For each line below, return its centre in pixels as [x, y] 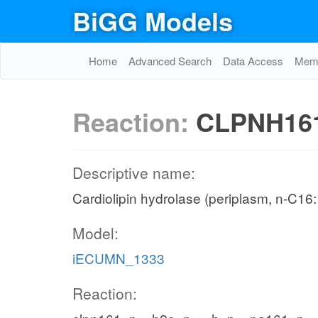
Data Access [253, 61]
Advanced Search [170, 61]
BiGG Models [153, 21]
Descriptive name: [134, 172]
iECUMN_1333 [119, 258]
